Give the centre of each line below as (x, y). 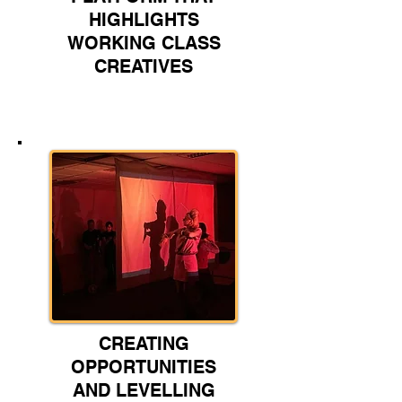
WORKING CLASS (144, 44)
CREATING (144, 344)
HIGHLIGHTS (144, 20)
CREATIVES (144, 67)
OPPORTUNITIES (144, 367)
